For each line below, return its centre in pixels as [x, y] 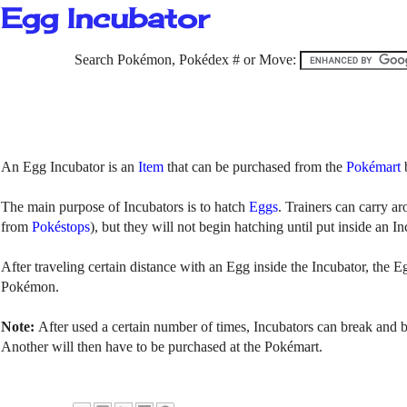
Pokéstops [61, 227]
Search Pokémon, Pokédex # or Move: [187, 60]
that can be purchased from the [255, 167]
